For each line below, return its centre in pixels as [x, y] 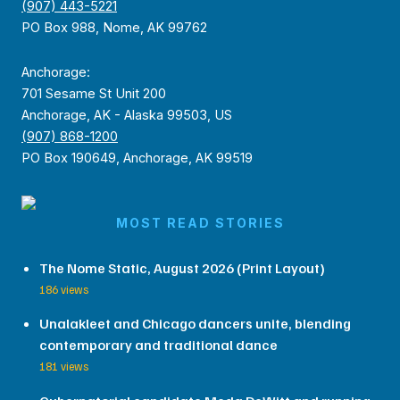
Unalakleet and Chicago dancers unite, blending [195, 324]
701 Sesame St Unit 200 [94, 93]
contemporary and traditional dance [158, 345]
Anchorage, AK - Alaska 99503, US [127, 115]
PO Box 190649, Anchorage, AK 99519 [137, 158]
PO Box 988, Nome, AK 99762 [114, 28]
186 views [64, 289]
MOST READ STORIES [200, 223]
